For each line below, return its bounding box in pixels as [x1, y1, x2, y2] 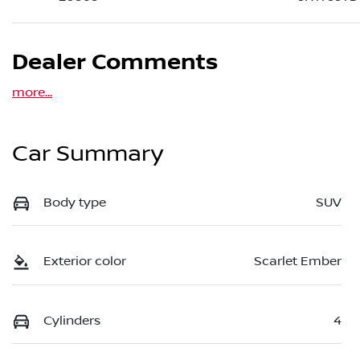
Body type [43, 195, 106, 211]
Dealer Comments [12, 49, 218, 77]
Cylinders [43, 313, 100, 328]
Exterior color [43, 254, 126, 269]
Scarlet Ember [254, 254, 342, 269]
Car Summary [12, 141, 163, 168]
